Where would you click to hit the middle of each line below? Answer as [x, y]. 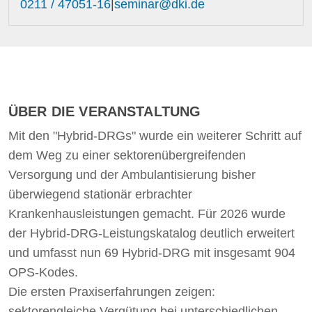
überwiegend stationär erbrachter [100, 194]
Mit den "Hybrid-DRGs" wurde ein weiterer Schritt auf [155, 136]
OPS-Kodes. [43, 272]
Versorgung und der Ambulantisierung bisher [132, 175]
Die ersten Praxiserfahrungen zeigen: [112, 292]
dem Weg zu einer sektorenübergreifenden [127, 155]
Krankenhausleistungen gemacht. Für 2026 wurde [147, 214]
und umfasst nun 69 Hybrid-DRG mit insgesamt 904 [152, 253]
